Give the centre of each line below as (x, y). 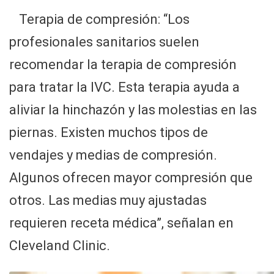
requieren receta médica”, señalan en (121, 223)
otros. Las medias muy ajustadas (108, 201)
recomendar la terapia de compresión (123, 65)
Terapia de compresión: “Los (104, 20)
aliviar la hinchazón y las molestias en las (133, 110)
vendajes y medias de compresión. (113, 155)
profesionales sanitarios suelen (104, 42)
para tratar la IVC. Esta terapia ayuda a (124, 87)
